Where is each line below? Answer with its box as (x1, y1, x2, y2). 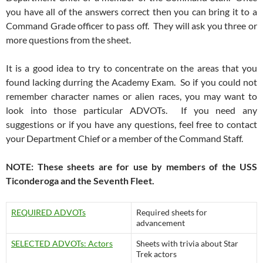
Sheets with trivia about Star (136, 238, 238, 248)
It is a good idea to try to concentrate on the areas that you (6, 62, 257, 73)
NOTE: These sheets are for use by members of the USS (6, 160, 257, 172)
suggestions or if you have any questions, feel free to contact (6, 118, 257, 130)
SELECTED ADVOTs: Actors (11, 238, 113, 248)
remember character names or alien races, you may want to (6, 90, 257, 102)
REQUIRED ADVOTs (11, 207, 86, 217)
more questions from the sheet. (6, 33, 131, 45)
